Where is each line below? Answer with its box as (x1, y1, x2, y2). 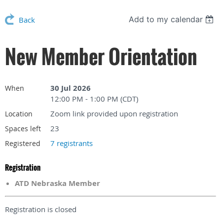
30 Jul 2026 (50, 82, 91, 93)
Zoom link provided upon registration (50, 108, 178, 118)
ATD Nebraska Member (15, 178, 100, 188)
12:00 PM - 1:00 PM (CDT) (50, 93, 138, 104)
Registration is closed (5, 204, 76, 214)
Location (5, 109, 33, 118)
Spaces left (5, 123, 41, 133)
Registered (5, 138, 40, 148)
